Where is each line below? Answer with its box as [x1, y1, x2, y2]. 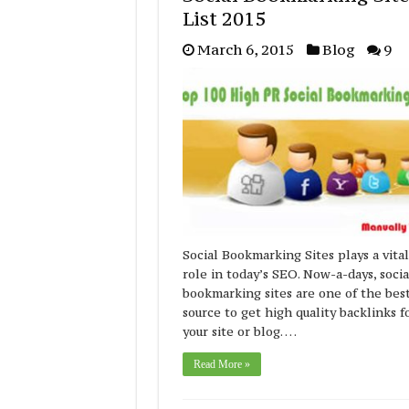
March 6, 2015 [196, 40, 294, 59]
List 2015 [182, 6, 266, 32]
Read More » [193, 357, 250, 371]
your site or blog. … [182, 322, 297, 340]
